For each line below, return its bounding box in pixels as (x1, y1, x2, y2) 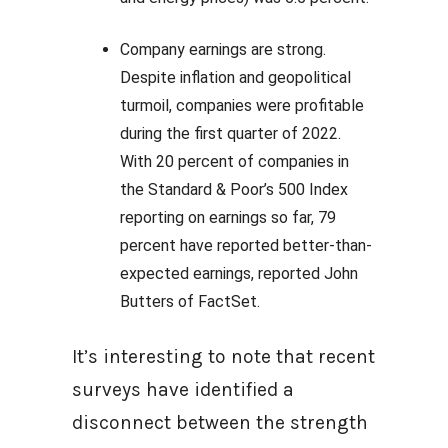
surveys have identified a (72, 378, 294, 401)
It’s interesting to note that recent (72, 345, 375, 368)
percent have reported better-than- (120, 236, 372, 255)
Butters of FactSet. (120, 292, 264, 311)
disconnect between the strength (72, 411, 368, 434)
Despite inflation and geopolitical (120, 68, 351, 87)
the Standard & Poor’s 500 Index (120, 180, 348, 199)
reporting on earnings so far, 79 (120, 208, 336, 227)
